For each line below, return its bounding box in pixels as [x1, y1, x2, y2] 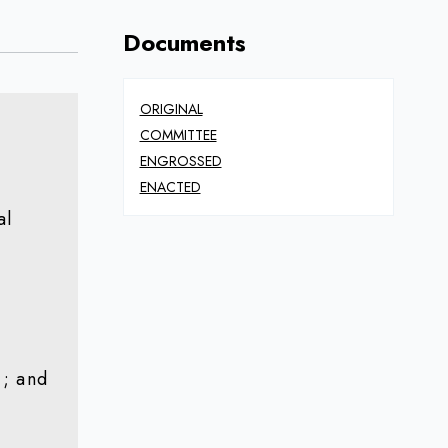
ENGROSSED [139, 151, 222, 171]
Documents [122, 25, 246, 60]
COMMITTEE [139, 125, 217, 145]
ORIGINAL [139, 99, 203, 119]
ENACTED [139, 177, 201, 197]
